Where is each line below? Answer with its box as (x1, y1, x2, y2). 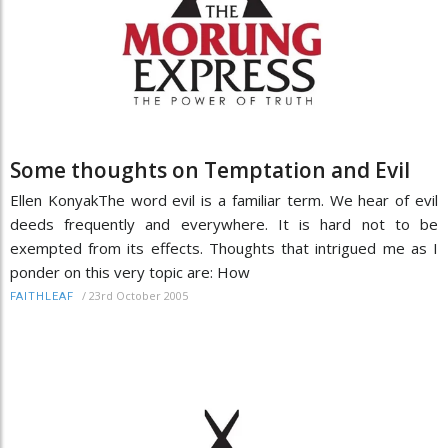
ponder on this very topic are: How (10, 262, 250, 283)
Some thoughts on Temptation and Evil (10, 156, 410, 185)
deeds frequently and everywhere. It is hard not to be (10, 214, 438, 235)
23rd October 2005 (89, 288, 188, 304)
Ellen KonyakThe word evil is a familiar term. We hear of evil (10, 190, 438, 211)
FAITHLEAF (10, 290, 74, 304)
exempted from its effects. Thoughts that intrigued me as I (10, 238, 438, 259)
